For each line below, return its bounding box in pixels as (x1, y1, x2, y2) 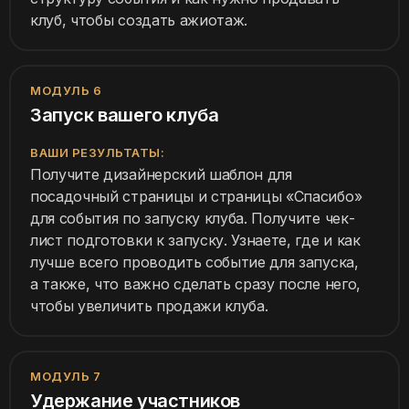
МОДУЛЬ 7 (30, 369, 101, 384)
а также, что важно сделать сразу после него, (30, 275, 361, 294)
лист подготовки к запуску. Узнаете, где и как (30, 231, 361, 250)
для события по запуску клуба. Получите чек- (30, 209, 355, 228)
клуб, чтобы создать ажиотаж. (30, 11, 248, 30)
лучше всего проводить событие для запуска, (30, 253, 359, 272)
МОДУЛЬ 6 (30, 83, 102, 99)
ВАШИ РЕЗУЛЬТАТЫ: (30, 145, 165, 161)
